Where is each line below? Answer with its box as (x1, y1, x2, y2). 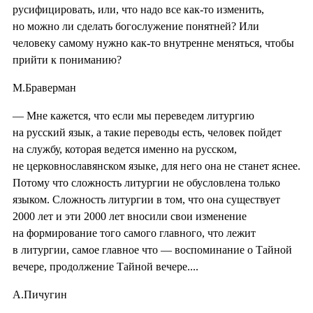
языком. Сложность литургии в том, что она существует (13, 193, 280, 205)
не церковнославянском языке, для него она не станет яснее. (13, 159, 300, 172)
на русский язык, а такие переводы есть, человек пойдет (13, 126, 282, 138)
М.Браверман (13, 81, 76, 94)
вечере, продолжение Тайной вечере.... (13, 260, 198, 272)
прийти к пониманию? (13, 53, 122, 66)
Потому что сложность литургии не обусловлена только (13, 176, 280, 189)
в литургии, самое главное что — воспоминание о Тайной (13, 243, 292, 256)
